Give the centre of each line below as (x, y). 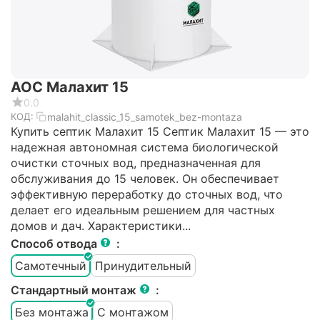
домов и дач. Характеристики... (101, 226)
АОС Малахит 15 (70, 87)
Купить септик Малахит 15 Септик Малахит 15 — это (160, 132)
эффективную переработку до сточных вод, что (147, 195)
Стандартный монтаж (75, 290)
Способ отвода (55, 244)
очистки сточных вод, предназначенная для (136, 163)
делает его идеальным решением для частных (143, 210)
